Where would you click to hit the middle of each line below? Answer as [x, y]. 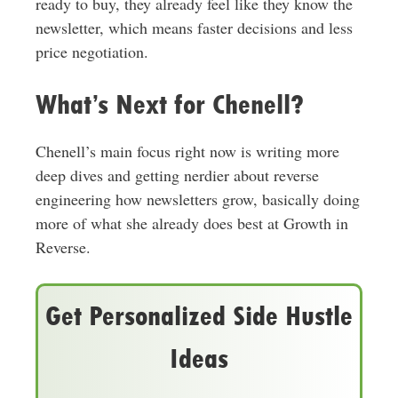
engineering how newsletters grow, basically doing [197, 199]
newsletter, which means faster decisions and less [194, 28]
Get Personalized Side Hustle [199, 316]
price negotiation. [92, 52]
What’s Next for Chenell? [169, 105]
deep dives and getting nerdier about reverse [177, 175]
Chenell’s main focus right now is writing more [187, 151]
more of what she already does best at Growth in [191, 223]
